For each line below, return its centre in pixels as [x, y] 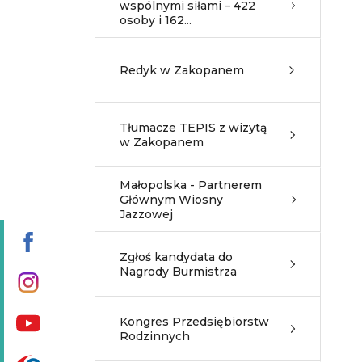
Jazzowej [146, 214]
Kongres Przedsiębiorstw [194, 322]
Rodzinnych [155, 336]
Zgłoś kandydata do [176, 257]
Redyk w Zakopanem [182, 70]
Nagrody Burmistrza [178, 271]
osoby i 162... [156, 20]
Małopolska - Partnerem [191, 185]
